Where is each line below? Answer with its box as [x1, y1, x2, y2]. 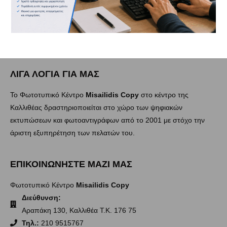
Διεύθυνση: [21, 193, 61, 202]
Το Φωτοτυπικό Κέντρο [10, 90, 86, 99]
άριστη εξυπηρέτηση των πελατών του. [10, 128, 135, 137]
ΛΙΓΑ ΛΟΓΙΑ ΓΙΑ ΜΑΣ [10, 68, 99, 79]
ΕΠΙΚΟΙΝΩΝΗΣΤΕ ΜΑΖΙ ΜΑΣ [10, 159, 132, 169]
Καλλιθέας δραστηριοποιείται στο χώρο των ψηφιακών [10, 103, 182, 111]
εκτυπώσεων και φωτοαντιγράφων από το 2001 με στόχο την [10, 116, 205, 124]
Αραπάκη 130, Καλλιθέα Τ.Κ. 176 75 [21, 206, 136, 214]
